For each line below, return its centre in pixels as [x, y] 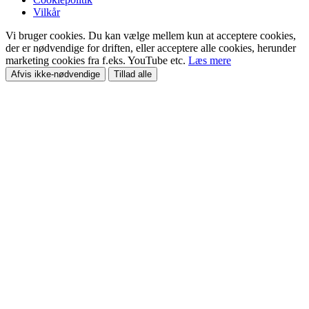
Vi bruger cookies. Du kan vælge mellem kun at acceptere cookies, [151, 35]
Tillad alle [133, 74]
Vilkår [47, 12]
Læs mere [210, 60]
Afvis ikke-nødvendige [56, 74]
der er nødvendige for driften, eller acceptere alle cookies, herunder [151, 48]
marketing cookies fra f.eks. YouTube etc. [97, 60]
